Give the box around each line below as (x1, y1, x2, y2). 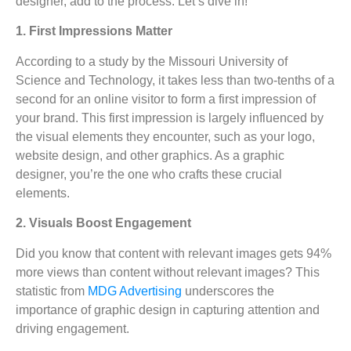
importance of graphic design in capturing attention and (16, 302, 320, 317)
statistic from (16, 284, 88, 298)
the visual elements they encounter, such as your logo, (16, 129, 315, 143)
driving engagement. (16, 321, 132, 335)
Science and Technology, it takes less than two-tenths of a (16, 73, 335, 87)
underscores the (182, 284, 274, 298)
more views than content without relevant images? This (16, 265, 320, 279)
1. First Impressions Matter (16, 24, 172, 38)
